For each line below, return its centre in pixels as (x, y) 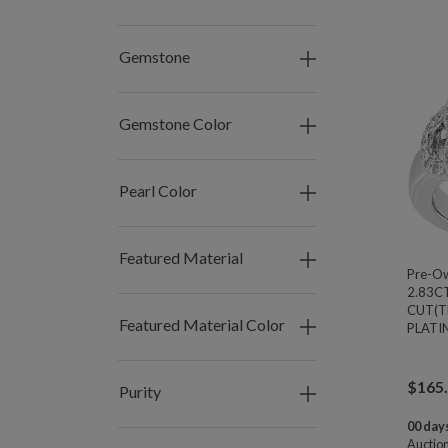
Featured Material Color (202, 324)
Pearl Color (158, 190)
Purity (140, 391)
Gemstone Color (175, 123)
